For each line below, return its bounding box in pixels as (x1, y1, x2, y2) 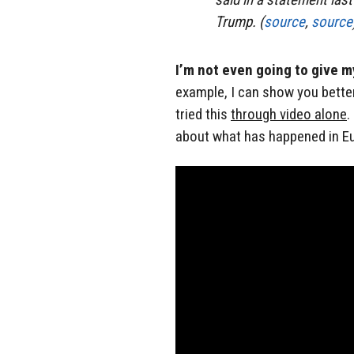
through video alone (231, 104, 347, 123)
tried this (175, 104, 231, 123)
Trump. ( (215, 13, 264, 32)
